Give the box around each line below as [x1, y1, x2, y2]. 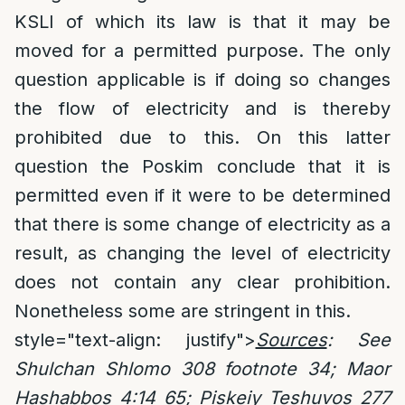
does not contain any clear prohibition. [14, 271, 391, 293]
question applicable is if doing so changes [14, 69, 391, 90]
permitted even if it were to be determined [14, 184, 391, 206]
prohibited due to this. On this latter [14, 127, 391, 148]
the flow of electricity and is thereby [14, 98, 391, 119]
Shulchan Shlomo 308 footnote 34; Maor [14, 358, 391, 380]
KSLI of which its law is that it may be [14, 11, 391, 33]
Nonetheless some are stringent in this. [14, 300, 351, 322]
